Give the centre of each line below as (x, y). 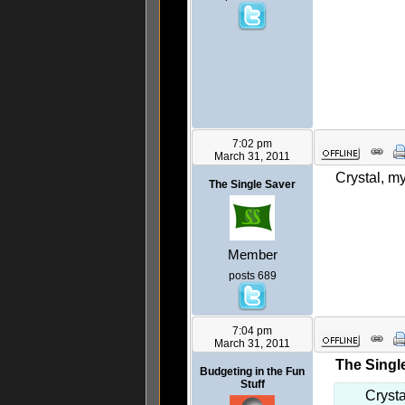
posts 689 (252, 276)
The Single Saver (252, 185)
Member (252, 255)
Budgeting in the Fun (252, 372)
